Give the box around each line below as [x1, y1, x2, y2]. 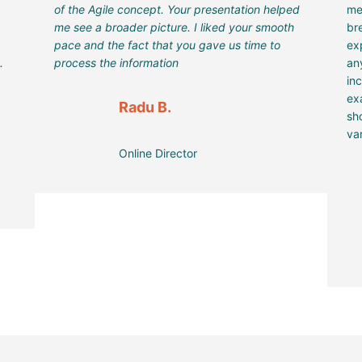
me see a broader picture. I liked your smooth [53, 20, 294, 35]
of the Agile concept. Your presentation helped [53, 2, 300, 17]
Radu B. [118, 99, 171, 116]
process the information [53, 56, 179, 70]
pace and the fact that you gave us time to [53, 38, 280, 53]
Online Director [118, 146, 197, 161]
